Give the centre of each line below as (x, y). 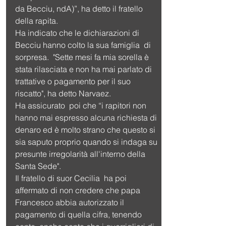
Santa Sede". (38, 166)
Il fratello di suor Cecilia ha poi (72, 178)
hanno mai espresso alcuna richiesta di (87, 117)
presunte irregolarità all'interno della (81, 154)
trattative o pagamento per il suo (74, 81)
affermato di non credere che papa (79, 190)
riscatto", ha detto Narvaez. (63, 93)
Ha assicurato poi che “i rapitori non (82, 105)
